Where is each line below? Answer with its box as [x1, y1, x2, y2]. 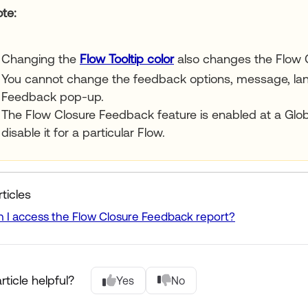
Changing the [1, 51, 80, 66]
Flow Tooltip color [80, 51, 174, 66]
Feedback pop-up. [1, 89, 104, 104]
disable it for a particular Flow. [1, 124, 165, 140]
